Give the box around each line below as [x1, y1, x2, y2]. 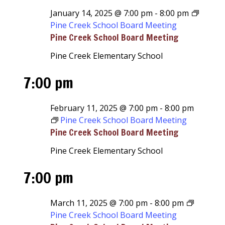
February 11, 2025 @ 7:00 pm [50, 102, 158, 114]
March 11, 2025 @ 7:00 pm [50, 197, 148, 208]
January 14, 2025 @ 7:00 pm [50, 8, 153, 19]
